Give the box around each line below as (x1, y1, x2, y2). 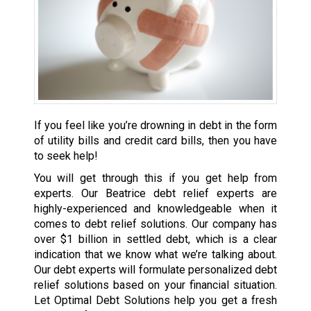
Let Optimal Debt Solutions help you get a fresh (33, 294, 278, 308)
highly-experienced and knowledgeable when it (33, 202, 278, 216)
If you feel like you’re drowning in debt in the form (33, 119, 278, 133)
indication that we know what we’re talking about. (33, 248, 278, 262)
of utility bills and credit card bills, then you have (33, 134, 278, 148)
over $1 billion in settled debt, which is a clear (33, 233, 278, 246)
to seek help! (33, 149, 98, 163)
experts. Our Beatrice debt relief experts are (33, 187, 278, 201)
